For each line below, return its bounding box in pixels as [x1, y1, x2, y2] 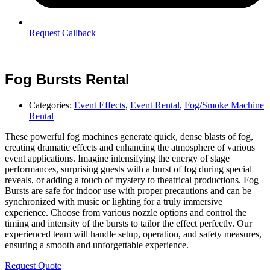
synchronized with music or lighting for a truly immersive [5, 196, 222, 207]
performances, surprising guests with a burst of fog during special [5, 163, 252, 174]
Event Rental [130, 99, 180, 110]
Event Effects [74, 99, 125, 110]
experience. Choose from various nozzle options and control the [5, 207, 246, 218]
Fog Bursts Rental [5, 71, 130, 87]
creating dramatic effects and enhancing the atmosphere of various [5, 142, 255, 152]
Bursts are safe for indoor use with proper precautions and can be [5, 185, 251, 196]
